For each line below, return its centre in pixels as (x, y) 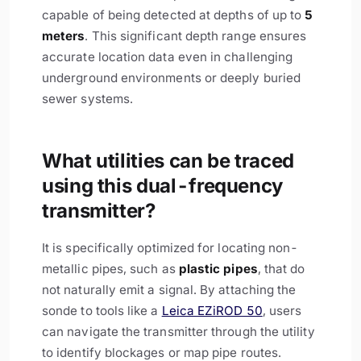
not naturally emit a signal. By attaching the (169, 290)
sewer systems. (88, 99)
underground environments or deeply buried (172, 78)
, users (282, 311)
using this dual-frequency (163, 186)
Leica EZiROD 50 (212, 311)
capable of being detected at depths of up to (174, 15)
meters (64, 36)
